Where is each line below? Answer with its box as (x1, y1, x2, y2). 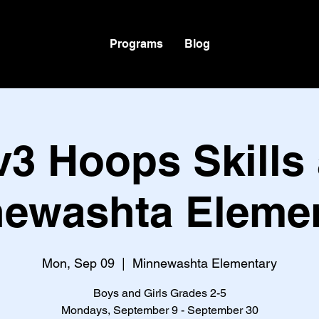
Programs (109, 37, 163, 51)
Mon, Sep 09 (42, 256, 115, 271)
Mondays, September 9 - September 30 (61, 303, 258, 317)
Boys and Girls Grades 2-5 (93, 286, 226, 300)
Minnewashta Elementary (132, 256, 277, 271)
